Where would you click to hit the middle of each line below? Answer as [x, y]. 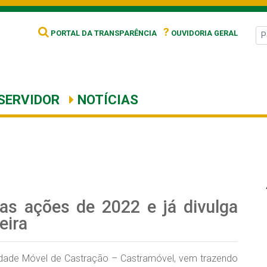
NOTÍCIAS [106, 100]
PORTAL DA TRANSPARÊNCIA [103, 33]
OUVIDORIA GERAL [204, 33]
